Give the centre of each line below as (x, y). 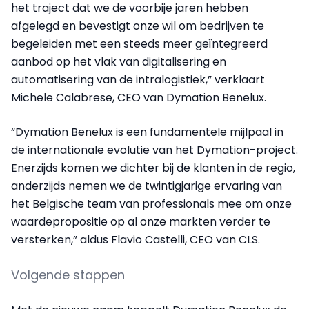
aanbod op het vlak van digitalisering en (119, 62)
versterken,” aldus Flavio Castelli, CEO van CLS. (136, 240)
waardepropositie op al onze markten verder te (141, 222)
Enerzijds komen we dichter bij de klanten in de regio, (153, 168)
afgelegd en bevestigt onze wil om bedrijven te (138, 26)
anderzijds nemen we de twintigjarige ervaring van (147, 186)
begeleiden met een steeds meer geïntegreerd (139, 44)
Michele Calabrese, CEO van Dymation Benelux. (139, 98)
